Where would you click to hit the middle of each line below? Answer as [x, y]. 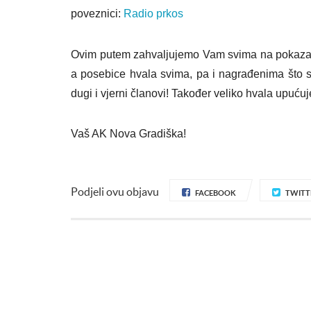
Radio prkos [153, 14]
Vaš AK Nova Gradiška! [128, 134]
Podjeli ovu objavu [115, 191]
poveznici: [97, 14]
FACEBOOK [216, 193]
